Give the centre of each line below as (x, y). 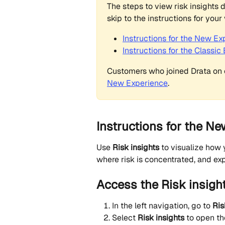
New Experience (137, 83)
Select (125, 218)
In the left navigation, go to (162, 205)
